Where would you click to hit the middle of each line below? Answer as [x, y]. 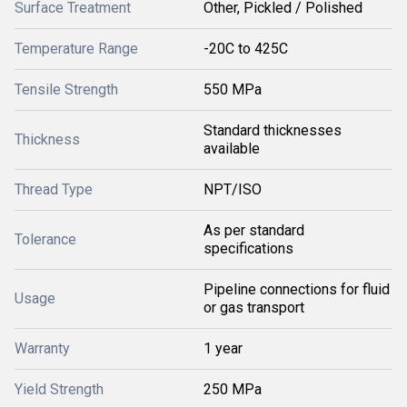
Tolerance [45, 239]
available [232, 149]
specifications [248, 248]
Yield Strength [59, 389]
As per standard [254, 230]
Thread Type [54, 189]
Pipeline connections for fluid [297, 289]
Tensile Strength [66, 89]
